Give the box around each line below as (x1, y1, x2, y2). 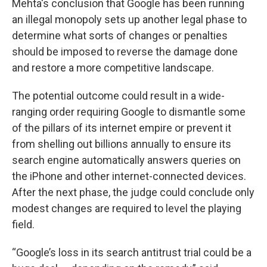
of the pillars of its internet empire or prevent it (12, 122, 231, 134)
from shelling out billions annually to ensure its (12, 138, 231, 150)
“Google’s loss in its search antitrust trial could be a (12, 246, 252, 259)
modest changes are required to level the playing (12, 202, 241, 215)
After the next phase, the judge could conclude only (12, 186, 254, 198)
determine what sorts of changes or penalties (12, 29, 228, 42)
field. (12, 218, 35, 231)
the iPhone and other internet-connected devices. (12, 170, 246, 182)
